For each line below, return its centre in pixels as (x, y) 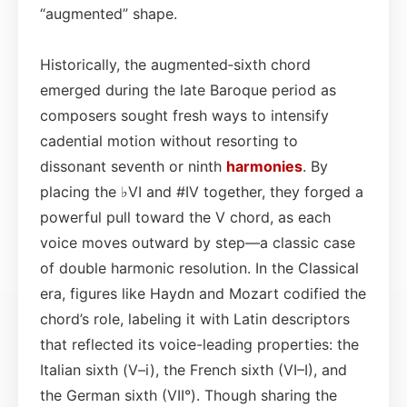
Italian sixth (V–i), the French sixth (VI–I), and (194, 369)
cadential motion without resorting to (169, 140)
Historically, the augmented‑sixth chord (175, 64)
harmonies (264, 166)
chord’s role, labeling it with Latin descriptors (195, 318)
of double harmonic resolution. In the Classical (199, 268)
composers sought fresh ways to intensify (184, 115)
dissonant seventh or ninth (133, 166)
